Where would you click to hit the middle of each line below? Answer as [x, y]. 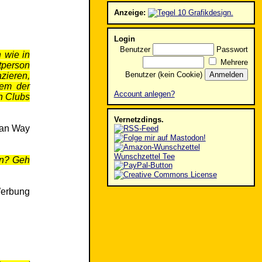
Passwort [232, 50]
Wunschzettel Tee [144, 157]
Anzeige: [130, 13]
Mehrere [235, 63]
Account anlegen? [144, 94]
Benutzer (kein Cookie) [164, 75]
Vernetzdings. [139, 120]
